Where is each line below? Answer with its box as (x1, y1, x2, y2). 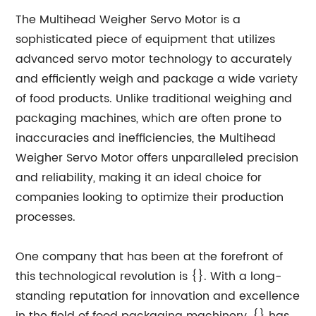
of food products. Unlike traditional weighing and (16, 90, 293, 108)
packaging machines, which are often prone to (16, 109, 282, 128)
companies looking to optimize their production (16, 188, 284, 207)
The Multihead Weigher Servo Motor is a (16, 11, 241, 29)
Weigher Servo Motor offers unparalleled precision (16, 149, 299, 167)
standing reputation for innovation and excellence (16, 287, 300, 305)
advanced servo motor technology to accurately (16, 50, 293, 68)
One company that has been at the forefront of (16, 248, 284, 266)
